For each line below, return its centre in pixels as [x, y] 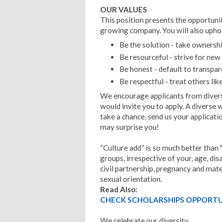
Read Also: [119, 189]
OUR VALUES [124, 10]
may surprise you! [130, 127]
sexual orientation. [131, 179]
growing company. [131, 30]
